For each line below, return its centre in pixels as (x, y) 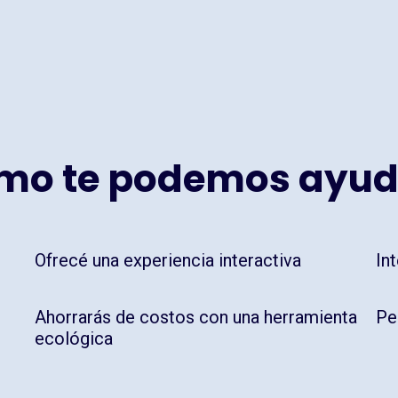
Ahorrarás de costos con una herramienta (195, 318)
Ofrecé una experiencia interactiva (167, 261)
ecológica (73, 339)
